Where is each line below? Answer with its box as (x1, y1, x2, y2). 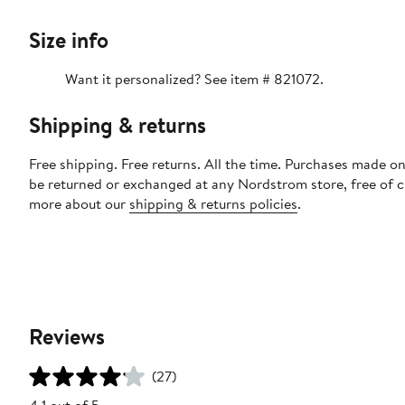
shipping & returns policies (129, 193, 297, 214)
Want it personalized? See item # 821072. (65, 69, 324, 89)
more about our (29, 193, 129, 214)
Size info (29, 24, 108, 56)
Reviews (29, 321, 105, 353)
